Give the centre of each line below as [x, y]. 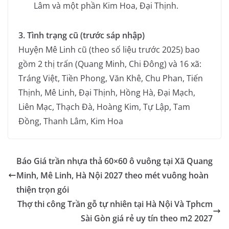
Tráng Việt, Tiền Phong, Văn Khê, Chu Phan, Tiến [111, 78]
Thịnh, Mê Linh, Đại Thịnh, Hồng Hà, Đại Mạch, [107, 93]
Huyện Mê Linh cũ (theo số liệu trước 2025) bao [109, 50]
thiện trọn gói [43, 190]
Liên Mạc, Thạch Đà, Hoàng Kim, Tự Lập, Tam [104, 107]
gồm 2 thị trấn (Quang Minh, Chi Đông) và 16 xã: [110, 64]
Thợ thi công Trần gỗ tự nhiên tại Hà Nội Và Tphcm [115, 204]
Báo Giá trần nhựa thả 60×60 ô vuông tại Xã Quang [114, 161]
